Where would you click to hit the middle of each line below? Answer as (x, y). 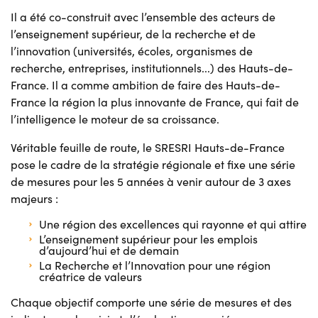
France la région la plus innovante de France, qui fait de (155, 102)
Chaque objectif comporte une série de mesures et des (151, 302)
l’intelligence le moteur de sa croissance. (115, 119)
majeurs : (34, 199)
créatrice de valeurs (91, 277)
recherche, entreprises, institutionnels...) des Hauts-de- (152, 68)
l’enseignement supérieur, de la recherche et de (133, 34)
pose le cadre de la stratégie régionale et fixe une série (153, 165)
